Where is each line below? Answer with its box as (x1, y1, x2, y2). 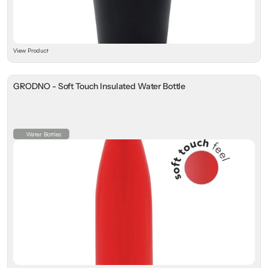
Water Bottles (26, 130, 61, 138)
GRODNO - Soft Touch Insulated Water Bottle (13, 81, 186, 92)
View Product (13, 47, 48, 54)
